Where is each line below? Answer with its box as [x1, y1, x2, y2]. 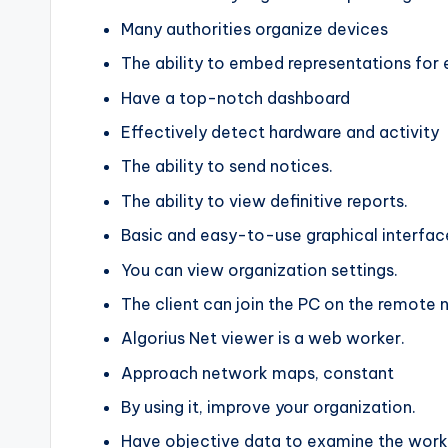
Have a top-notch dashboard [121, 87, 350, 108]
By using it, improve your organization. [121, 397, 416, 418]
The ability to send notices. [121, 156, 333, 177]
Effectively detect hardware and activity [121, 121, 439, 142]
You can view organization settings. [121, 259, 398, 280]
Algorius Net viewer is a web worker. [121, 328, 405, 349]
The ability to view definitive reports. [121, 190, 408, 211]
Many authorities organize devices [121, 18, 388, 39]
